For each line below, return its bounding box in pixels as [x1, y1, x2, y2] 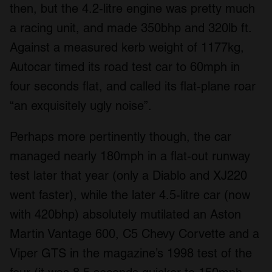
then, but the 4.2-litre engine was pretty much [10, 1, 255, 16]
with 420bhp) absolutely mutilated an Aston [10, 207, 241, 222]
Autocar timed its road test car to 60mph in [10, 59, 240, 75]
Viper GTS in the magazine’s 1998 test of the [10, 246, 252, 261]
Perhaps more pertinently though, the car [10, 129, 231, 144]
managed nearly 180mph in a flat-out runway [10, 149, 250, 164]
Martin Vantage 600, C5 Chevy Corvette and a [10, 226, 259, 242]
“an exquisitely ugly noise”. [10, 98, 152, 114]
